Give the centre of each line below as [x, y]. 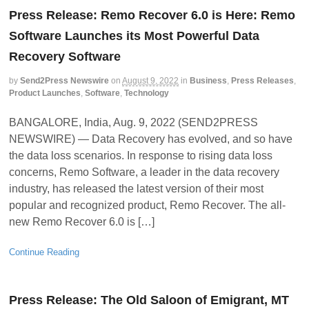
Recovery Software [65, 57]
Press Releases [262, 81]
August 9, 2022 [150, 81]
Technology [147, 93]
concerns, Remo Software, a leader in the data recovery [144, 172]
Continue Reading [44, 252]
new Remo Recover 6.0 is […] [82, 221]
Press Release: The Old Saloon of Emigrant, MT [149, 300]
